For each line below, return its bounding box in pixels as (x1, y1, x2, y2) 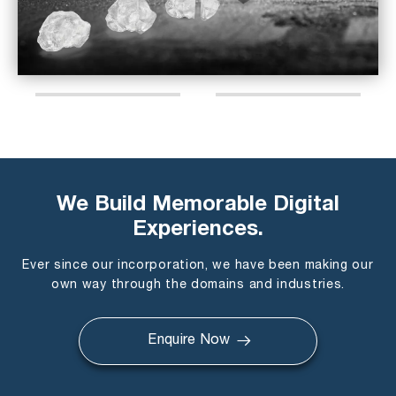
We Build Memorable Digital (57, 194, 339, 217)
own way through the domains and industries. (50, 278, 346, 291)
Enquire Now (148, 334, 231, 347)
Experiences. (133, 219, 263, 241)
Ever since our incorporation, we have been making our (22, 259, 374, 271)
